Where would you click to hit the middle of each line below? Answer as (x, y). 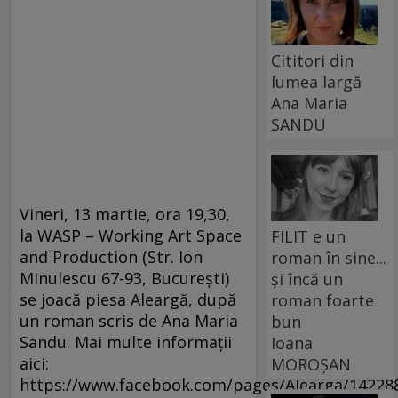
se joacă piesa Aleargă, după (128, 299)
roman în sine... (329, 257)
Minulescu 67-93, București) (124, 278)
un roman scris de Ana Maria (129, 320)
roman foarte (323, 300)
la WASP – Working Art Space (131, 235)
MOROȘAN (311, 364)
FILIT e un (309, 236)
